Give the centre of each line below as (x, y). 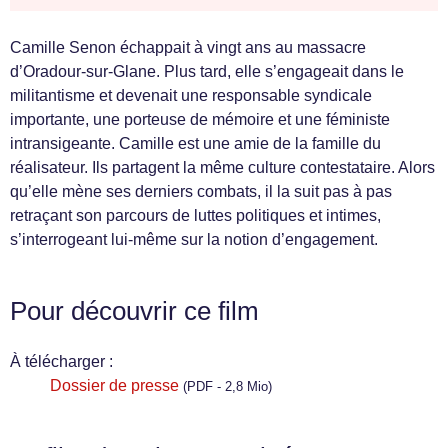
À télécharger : (61, 361)
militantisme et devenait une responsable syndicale (191, 95)
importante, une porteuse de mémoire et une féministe (200, 119)
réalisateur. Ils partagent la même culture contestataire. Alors (222, 167)
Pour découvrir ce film (134, 311)
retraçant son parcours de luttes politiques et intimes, (195, 215)
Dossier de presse (114, 385)
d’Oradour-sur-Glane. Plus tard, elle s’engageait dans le (207, 71)
